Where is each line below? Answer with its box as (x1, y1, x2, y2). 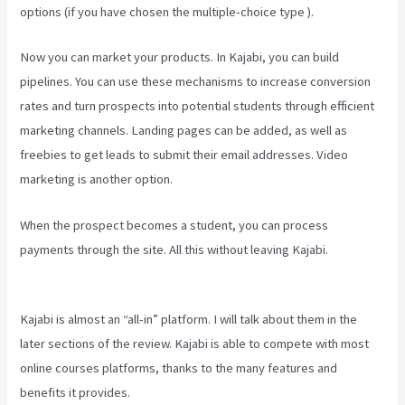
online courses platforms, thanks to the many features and (20, 359, 338, 376)
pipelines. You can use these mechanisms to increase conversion (20, 73, 372, 90)
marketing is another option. (20, 171, 174, 188)
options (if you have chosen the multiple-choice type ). (20, 3, 315, 20)
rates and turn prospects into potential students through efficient (20, 98, 375, 115)
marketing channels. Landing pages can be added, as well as (20, 122, 348, 139)
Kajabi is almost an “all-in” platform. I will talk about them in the (20, 310, 358, 327)
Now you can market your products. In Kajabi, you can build (20, 49, 340, 66)
